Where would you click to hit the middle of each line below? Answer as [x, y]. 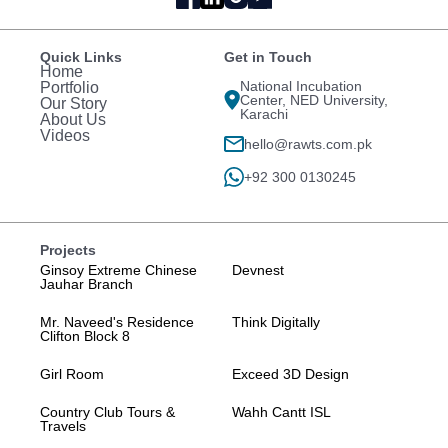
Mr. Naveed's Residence [117, 321]
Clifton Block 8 [85, 335]
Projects [68, 249]
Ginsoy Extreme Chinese [118, 269]
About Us [73, 119]
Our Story [73, 103]
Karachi [264, 113]
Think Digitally [275, 321]
